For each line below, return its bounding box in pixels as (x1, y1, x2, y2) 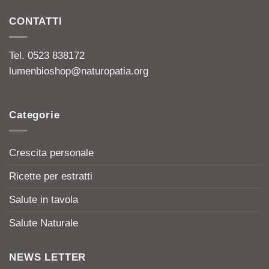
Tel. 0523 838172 (9, 49, 85, 61)
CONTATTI (9, 16, 62, 28)
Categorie (9, 109, 60, 121)
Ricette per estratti (9, 170, 92, 182)
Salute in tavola (9, 193, 78, 205)
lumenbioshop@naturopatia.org (9, 65, 148, 77)
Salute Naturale (9, 217, 78, 229)
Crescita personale (9, 147, 94, 159)
